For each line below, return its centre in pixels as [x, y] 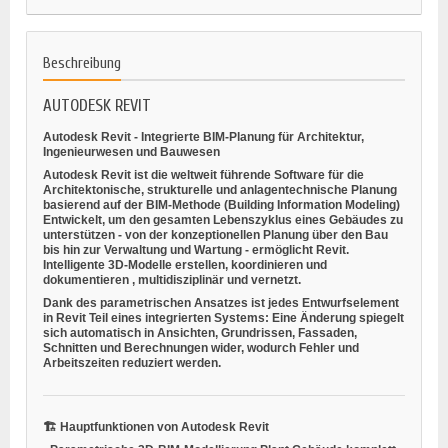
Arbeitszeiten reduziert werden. [132, 362]
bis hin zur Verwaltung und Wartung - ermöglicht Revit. [196, 249]
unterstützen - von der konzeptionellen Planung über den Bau [215, 234]
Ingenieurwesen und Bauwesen [131, 151]
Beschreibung [82, 63]
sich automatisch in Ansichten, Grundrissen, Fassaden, [200, 332]
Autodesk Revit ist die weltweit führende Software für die [203, 174]
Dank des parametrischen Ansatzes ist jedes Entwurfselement [221, 302]
